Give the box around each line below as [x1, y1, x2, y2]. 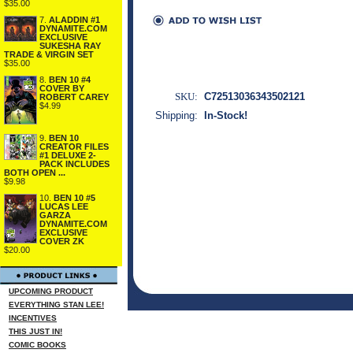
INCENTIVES [9, 314, 57, 322]
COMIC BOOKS [9, 340, 66, 349]
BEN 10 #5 [54, 193, 95, 203]
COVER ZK [39, 236, 84, 247]
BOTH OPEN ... [4, 168, 65, 178]
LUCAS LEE [39, 202, 88, 212]
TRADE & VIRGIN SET [4, 50, 94, 60]
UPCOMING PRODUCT [9, 287, 93, 295]
